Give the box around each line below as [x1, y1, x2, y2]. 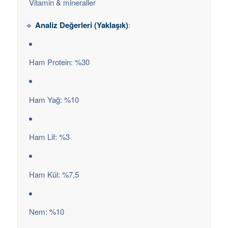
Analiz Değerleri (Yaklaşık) [35, 19, 128, 31]
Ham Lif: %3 [28, 131, 70, 142]
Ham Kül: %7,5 [28, 168, 79, 180]
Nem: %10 [28, 206, 64, 217]
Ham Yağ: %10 [28, 94, 79, 105]
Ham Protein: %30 [28, 56, 90, 68]
